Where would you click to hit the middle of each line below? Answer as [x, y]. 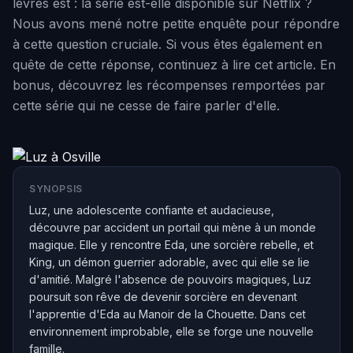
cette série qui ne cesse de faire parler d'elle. [146, 106]
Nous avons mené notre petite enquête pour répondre [176, 24]
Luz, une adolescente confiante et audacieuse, [152, 210]
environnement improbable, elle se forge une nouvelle [171, 331]
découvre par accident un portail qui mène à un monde [173, 227]
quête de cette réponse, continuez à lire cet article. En [174, 65]
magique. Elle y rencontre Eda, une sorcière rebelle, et [171, 245]
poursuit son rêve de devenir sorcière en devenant [163, 297]
